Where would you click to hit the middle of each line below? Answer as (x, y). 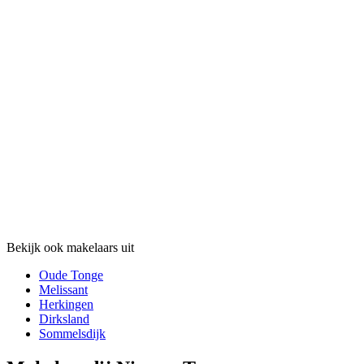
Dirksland (64, 319)
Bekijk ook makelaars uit (70, 248)
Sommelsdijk (72, 334)
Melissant (63, 290)
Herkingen (66, 305)
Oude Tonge (71, 275)
